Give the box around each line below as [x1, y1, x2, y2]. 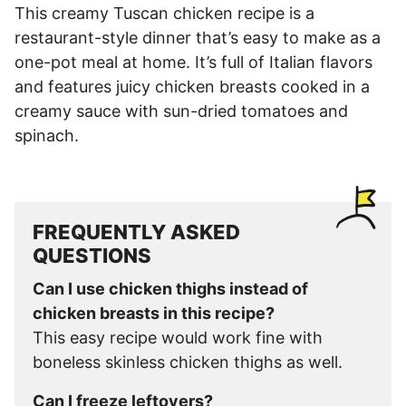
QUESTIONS [33, 244, 151, 268]
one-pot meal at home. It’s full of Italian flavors [14, 53, 372, 72]
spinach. [14, 126, 79, 146]
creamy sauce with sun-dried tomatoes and [14, 101, 348, 121]
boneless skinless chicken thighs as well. [33, 353, 347, 372]
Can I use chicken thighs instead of [33, 279, 308, 299]
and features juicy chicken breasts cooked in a [14, 77, 370, 97]
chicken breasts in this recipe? [33, 304, 275, 324]
